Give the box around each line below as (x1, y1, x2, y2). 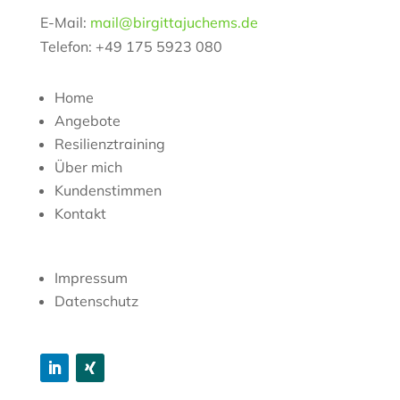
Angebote (54, 111, 121, 129)
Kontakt (54, 204, 106, 222)
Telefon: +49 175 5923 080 (39, 37, 222, 55)
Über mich (54, 157, 122, 176)
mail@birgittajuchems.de (89, 12, 258, 31)
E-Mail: (39, 12, 90, 31)
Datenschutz (54, 291, 138, 310)
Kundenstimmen (54, 180, 162, 199)
